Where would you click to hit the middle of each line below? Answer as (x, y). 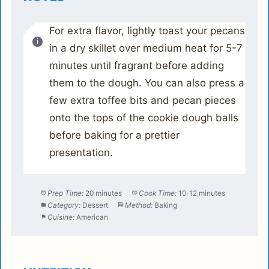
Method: (139, 205)
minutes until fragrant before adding (136, 66)
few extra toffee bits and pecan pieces (142, 101)
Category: (64, 205)
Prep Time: (66, 193)
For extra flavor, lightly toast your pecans (147, 31)
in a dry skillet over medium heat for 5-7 (146, 48)
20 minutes (104, 193)
